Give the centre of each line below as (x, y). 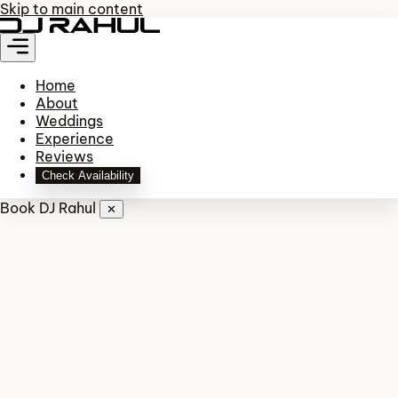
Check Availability (88, 175)
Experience (75, 138)
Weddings (69, 120)
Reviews (64, 156)
